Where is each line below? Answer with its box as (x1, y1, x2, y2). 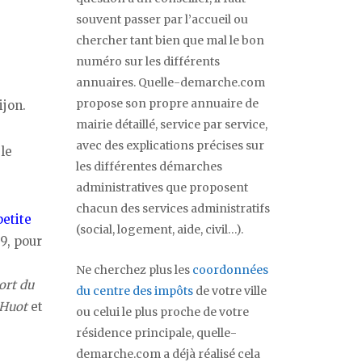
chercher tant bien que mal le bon (76, 33, 264, 48)
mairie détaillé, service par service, (76, 117, 267, 133)
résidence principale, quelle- (76, 326, 237, 341)
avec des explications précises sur (76, 138, 264, 154)
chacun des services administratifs (76, 201, 270, 217)
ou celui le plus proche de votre (76, 305, 249, 320)
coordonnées (192, 263, 268, 278)
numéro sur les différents (76, 54, 220, 69)
